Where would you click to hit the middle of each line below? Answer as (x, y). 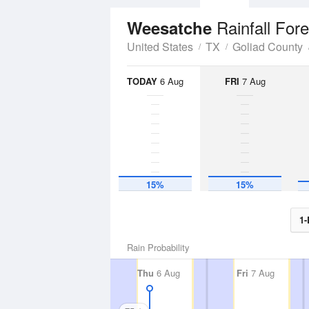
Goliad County (268, 47)
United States (160, 47)
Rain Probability (158, 247)
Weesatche (172, 28)
